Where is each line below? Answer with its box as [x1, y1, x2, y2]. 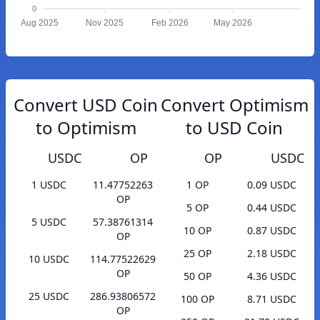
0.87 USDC [246, 224, 296, 238]
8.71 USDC [246, 292, 296, 306]
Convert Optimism [160, 93, 309, 116]
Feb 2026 [151, 18, 189, 29]
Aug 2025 [20, 18, 59, 29]
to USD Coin [186, 116, 283, 139]
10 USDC [28, 252, 69, 266]
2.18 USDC [246, 246, 296, 261]
